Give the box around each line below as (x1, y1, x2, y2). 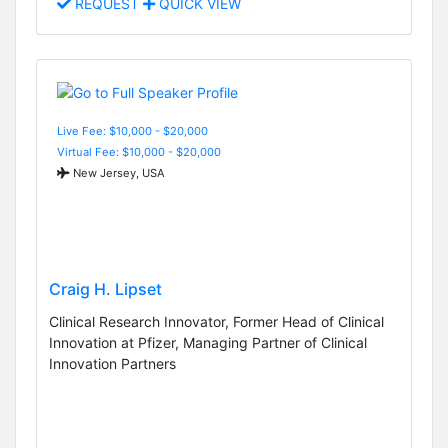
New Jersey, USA (70, 165, 165, 180)
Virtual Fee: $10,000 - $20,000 (57, 144, 221, 159)
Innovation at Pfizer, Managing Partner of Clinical (49, 333, 367, 351)
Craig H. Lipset (49, 278, 162, 299)
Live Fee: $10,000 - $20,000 (57, 123, 208, 138)
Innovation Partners (49, 354, 176, 372)
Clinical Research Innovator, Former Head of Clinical (49, 312, 384, 330)
